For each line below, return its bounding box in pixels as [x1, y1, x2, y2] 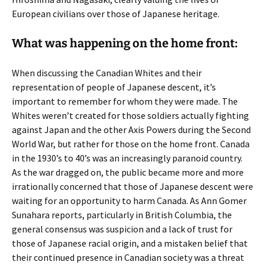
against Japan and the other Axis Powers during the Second [12, 124, 251, 135]
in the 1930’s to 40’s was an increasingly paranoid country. [12, 152, 243, 164]
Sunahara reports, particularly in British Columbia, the [12, 209, 232, 221]
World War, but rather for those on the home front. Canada [12, 138, 250, 150]
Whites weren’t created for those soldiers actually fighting [12, 109, 249, 121]
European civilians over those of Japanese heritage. [12, 8, 219, 20]
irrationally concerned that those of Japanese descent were [12, 180, 253, 192]
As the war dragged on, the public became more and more [12, 166, 244, 178]
